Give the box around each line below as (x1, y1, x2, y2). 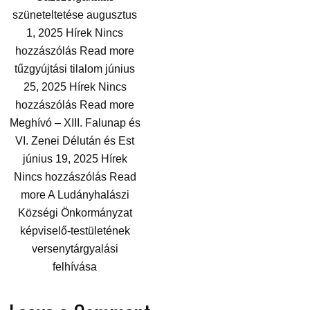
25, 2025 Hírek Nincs (23, 81, 127, 93)
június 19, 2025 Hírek (22, 153, 127, 165)
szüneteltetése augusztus (12, 9, 138, 21)
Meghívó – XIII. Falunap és (9, 117, 140, 129)
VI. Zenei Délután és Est (15, 135, 135, 147)
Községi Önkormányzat (17, 207, 132, 219)
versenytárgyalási (31, 243, 118, 255)
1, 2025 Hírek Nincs (26, 27, 124, 39)
